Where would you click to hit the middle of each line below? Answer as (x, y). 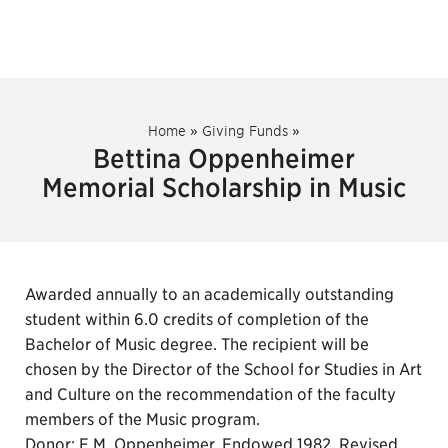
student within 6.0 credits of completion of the (197, 319)
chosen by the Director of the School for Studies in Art (223, 369)
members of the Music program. (142, 419)
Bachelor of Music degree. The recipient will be (197, 344)
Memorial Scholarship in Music (224, 187)
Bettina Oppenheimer (224, 158)
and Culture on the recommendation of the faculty (210, 394)
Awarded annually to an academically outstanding (209, 294)
